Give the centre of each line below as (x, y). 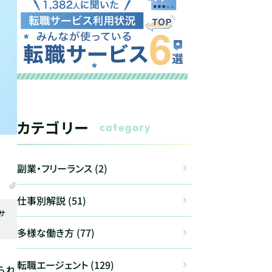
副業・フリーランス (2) (62, 168)
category (126, 127)
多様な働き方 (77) (56, 233)
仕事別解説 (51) (52, 200)
